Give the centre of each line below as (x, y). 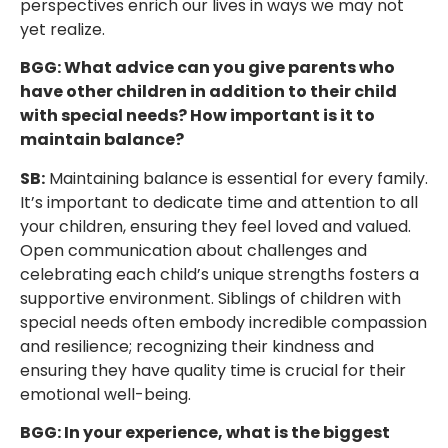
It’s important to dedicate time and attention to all (219, 202)
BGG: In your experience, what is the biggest (205, 432)
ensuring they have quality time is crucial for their (213, 370)
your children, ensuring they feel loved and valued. (215, 226)
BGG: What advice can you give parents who (207, 68)
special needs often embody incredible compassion (223, 322)
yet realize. (62, 29)
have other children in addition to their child (208, 92)
